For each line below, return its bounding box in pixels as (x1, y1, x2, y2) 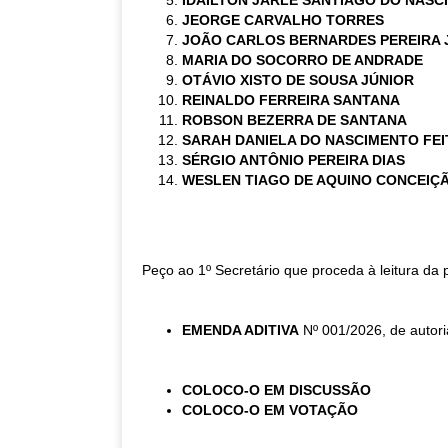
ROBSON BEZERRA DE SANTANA (182, 112, 407, 128)
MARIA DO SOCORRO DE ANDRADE (182, 52, 423, 68)
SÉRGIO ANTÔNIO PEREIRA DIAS (182, 152, 405, 168)
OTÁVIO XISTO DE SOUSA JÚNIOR (182, 72, 414, 88)
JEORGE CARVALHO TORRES (182, 12, 384, 28)
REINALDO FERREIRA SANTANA (182, 92, 400, 108)
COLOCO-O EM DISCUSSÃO (182, 382, 371, 398)
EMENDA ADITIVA (182, 322, 299, 338)
